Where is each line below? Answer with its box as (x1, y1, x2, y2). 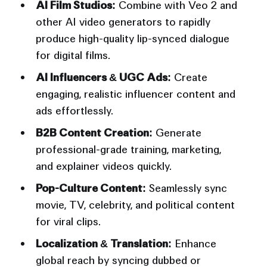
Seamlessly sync (145, 181, 227, 195)
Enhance (171, 237, 216, 251)
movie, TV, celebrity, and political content (35, 198, 235, 212)
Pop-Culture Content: (35, 181, 146, 195)
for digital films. (35, 48, 110, 63)
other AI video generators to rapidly (35, 15, 210, 29)
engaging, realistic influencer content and (35, 87, 235, 101)
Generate (152, 126, 201, 140)
